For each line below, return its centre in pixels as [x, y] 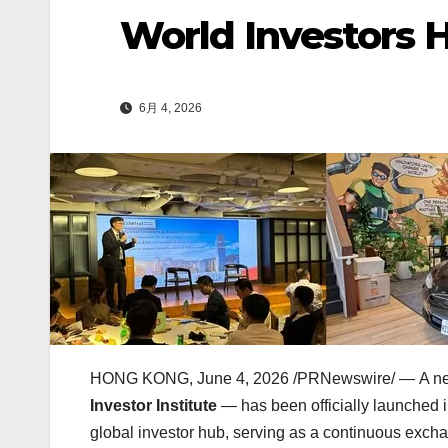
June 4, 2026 [243, 379]
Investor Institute [153, 406]
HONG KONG [139, 379]
